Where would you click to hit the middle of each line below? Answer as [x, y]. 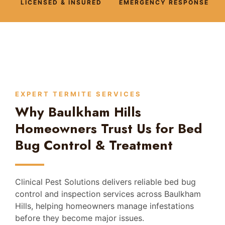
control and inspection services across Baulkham [108, 194]
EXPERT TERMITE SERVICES [78, 94]
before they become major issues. [80, 218]
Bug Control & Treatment [94, 145]
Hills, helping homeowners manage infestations [104, 206]
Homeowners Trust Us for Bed [109, 128]
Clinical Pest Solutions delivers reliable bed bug [105, 182]
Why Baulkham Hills [78, 112]
